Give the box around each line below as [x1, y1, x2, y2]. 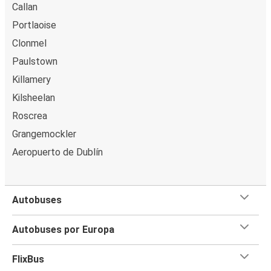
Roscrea [12, 109, 47, 122]
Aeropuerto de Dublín [12, 146, 103, 158]
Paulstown [12, 55, 57, 67]
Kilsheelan [12, 91, 55, 103]
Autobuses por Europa [12, 223, 114, 235]
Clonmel [12, 37, 47, 49]
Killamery [12, 73, 51, 85]
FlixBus [12, 253, 44, 265]
